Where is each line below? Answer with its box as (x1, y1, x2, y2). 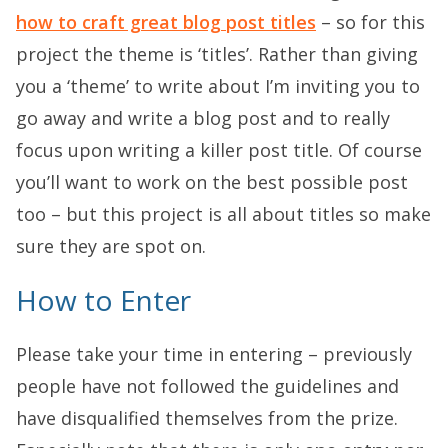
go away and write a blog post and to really (16, 106, 390, 130)
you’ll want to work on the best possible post (16, 170, 408, 194)
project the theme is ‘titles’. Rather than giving (16, 42, 418, 66)
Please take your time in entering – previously (16, 342, 412, 366)
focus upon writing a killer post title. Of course (16, 138, 422, 162)
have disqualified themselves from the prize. (16, 406, 398, 430)
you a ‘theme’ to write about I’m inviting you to (16, 74, 420, 98)
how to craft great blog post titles (16, 10, 316, 34)
